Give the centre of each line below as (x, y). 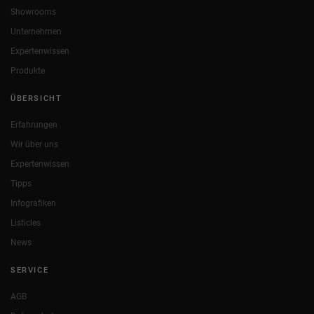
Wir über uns (34, 144)
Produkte (28, 70)
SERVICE (30, 270)
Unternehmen (36, 31)
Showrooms (33, 12)
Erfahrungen (34, 124)
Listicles (26, 223)
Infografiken (33, 203)
